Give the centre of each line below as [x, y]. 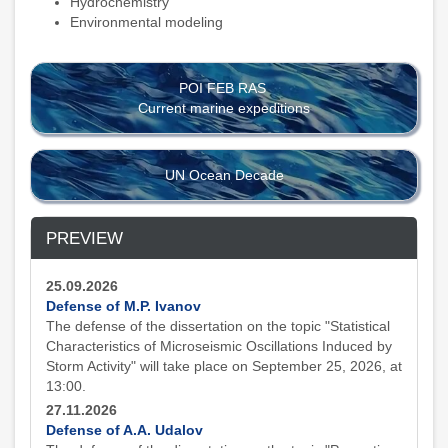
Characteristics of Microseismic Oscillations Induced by [219, 345]
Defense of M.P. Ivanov [123, 305]
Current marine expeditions [224, 107]
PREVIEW [84, 237]
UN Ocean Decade [224, 174]
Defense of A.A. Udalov [124, 429]
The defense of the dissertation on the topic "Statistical [218, 325]
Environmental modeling [146, 21]
